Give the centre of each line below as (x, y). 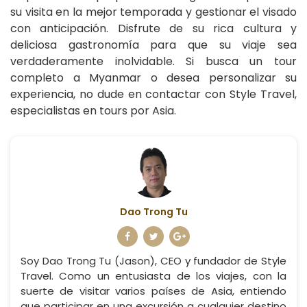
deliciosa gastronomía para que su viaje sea (153, 45)
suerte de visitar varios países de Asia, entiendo (153, 291)
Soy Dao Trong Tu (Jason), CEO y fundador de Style (153, 261)
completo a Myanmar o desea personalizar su (153, 78)
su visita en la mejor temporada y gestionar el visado (153, 12)
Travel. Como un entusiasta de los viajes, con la (153, 276)
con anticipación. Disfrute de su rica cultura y (153, 29)
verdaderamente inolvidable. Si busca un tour (153, 62)
